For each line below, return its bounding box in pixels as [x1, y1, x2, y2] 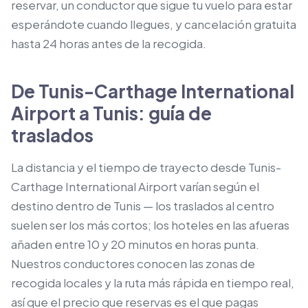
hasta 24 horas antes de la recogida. [11, 36, 206, 51]
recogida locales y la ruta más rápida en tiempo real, [11, 275, 294, 290]
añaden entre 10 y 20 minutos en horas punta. [11, 236, 259, 252]
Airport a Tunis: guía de [11, 102, 212, 124]
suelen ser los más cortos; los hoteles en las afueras [11, 217, 289, 232]
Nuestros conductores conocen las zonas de [11, 256, 255, 271]
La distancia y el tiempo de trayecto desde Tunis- [11, 159, 281, 175]
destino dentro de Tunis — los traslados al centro [11, 198, 274, 213]
